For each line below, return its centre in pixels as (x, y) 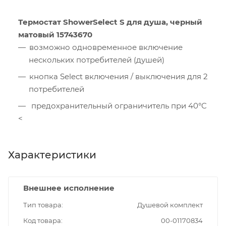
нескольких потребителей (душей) (97, 60)
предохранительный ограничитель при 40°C (118, 106)
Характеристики (52, 155)
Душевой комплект (170, 205)
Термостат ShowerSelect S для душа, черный (110, 22)
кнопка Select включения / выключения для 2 (119, 77)
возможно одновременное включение (106, 47)
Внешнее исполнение (69, 188)
